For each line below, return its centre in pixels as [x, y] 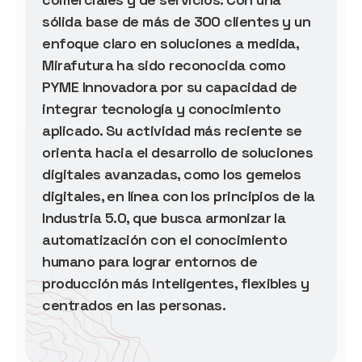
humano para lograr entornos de [150, 261]
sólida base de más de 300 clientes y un [177, 21]
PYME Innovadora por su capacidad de [170, 86]
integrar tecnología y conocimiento [162, 108]
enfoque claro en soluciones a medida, [170, 43]
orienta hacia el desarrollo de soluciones [178, 152]
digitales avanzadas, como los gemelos [172, 174]
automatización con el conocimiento [165, 239]
